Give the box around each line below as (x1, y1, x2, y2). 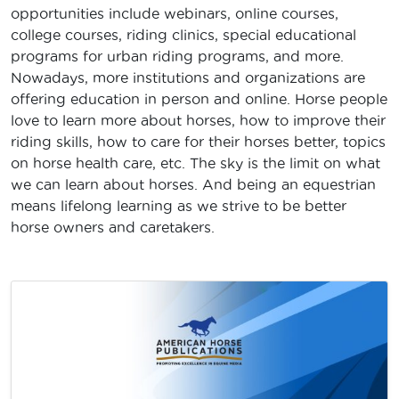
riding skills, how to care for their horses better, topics (11, 134, 386, 151)
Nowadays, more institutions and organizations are (11, 69, 365, 86)
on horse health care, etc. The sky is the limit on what (11, 155, 380, 172)
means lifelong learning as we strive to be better (11, 198, 346, 215)
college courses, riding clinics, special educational (11, 27, 356, 44)
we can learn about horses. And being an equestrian (11, 176, 376, 193)
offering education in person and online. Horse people (11, 91, 387, 108)
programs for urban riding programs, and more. (11, 48, 344, 65)
